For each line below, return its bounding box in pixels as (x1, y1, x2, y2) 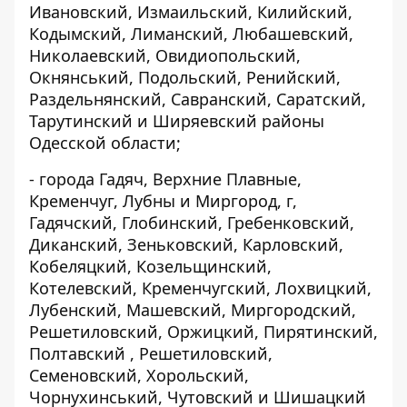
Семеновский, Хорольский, (29, 364, 249, 386)
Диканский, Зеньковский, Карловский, (29, 233, 343, 255)
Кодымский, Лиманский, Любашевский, (29, 23, 353, 45)
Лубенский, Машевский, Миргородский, (29, 299, 356, 321)
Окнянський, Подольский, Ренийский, (29, 66, 341, 88)
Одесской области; (29, 132, 181, 154)
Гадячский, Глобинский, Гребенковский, (29, 212, 354, 233)
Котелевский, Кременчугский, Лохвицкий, (29, 277, 372, 299)
